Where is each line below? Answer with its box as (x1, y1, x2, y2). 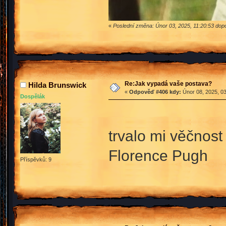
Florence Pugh (108, 146, 208, 164)
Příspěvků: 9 (20, 156, 51, 162)
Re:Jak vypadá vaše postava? (124, 80, 212, 87)
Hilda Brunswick (28, 80, 86, 89)
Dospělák (20, 93, 45, 99)
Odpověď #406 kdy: (129, 88, 181, 95)
